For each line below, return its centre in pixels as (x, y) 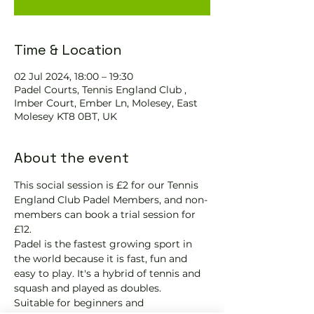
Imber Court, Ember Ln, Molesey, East (106, 103)
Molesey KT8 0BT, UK (66, 116)
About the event (71, 158)
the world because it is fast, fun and (102, 259)
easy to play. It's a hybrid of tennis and (109, 273)
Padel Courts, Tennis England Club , (100, 90)
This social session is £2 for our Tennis (108, 185)
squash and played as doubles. (88, 288)
